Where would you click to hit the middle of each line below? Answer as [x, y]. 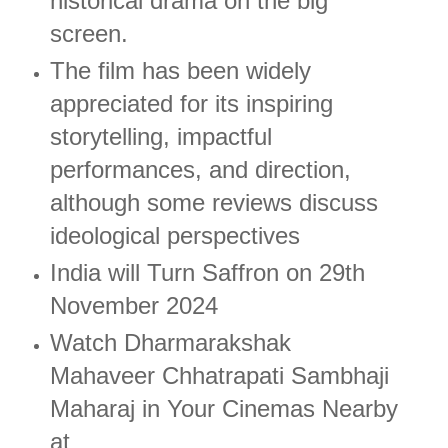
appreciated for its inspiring [191, 103]
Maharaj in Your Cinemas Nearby [223, 408]
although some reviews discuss [213, 202]
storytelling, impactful [160, 136]
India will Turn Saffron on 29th [207, 272]
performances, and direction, [200, 169]
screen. [92, 33]
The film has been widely [180, 70]
